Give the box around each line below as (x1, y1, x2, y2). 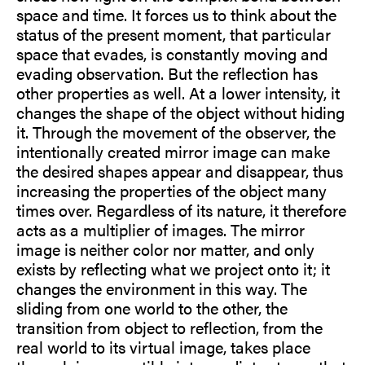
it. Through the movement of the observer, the (16, 120, 336, 144)
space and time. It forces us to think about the (16, 2, 336, 27)
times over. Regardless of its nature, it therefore (16, 198, 346, 222)
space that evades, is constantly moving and (16, 42, 328, 66)
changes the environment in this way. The (16, 276, 307, 301)
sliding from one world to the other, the (16, 296, 288, 320)
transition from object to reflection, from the (16, 315, 323, 340)
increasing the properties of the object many (16, 178, 327, 203)
